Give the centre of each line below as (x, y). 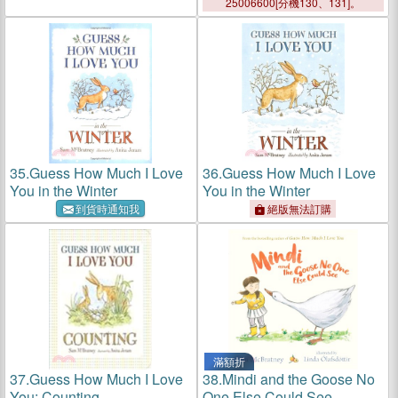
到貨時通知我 (108, 208)
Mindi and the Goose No (298, 379)
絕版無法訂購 (298, 208)
